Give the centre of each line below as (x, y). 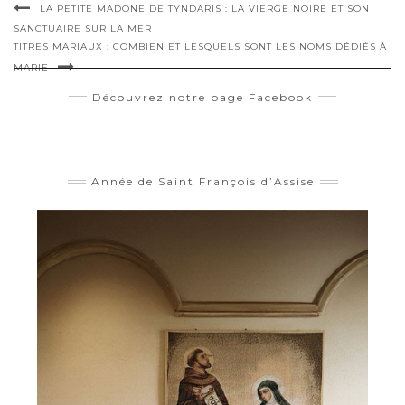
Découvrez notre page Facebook (202, 98)
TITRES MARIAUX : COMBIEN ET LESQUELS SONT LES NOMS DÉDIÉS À (200, 47)
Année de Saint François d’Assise (202, 182)
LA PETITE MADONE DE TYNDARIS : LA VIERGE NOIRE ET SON (205, 9)
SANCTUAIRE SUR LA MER (83, 29)
